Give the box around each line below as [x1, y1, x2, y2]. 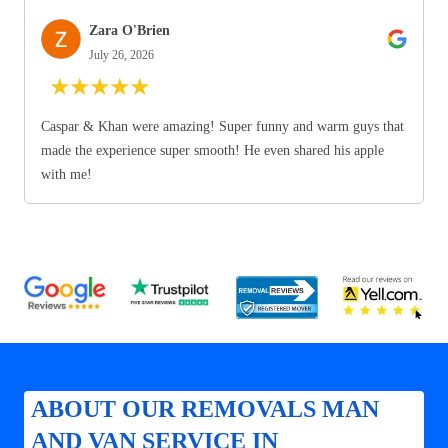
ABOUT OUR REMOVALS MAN [31, 396, 380, 423]
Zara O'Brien [89, 23, 170, 39]
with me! [41, 167, 92, 183]
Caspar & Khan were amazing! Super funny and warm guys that [41, 119, 404, 135]
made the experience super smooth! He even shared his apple [41, 143, 384, 159]
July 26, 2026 [89, 48, 154, 63]
